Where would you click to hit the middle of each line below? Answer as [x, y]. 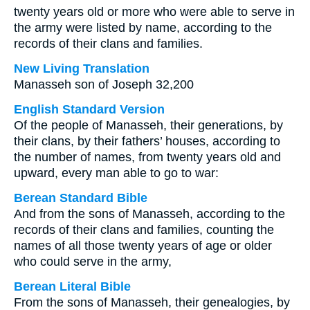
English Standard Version [89, 109]
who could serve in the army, [93, 262]
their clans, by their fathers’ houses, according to [147, 141]
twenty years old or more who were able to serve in [154, 12]
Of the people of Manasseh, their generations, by [148, 125]
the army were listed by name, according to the [143, 28]
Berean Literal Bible [72, 286]
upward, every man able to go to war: [116, 173]
